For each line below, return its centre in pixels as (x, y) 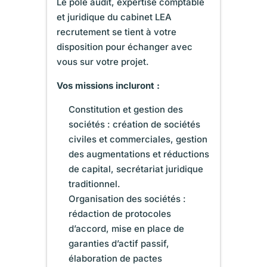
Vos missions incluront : (108, 85)
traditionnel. (95, 184)
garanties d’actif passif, (119, 243)
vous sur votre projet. (103, 61)
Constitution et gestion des (126, 109)
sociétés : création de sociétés (135, 124)
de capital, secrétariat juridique (136, 169)
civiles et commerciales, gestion (138, 139)
